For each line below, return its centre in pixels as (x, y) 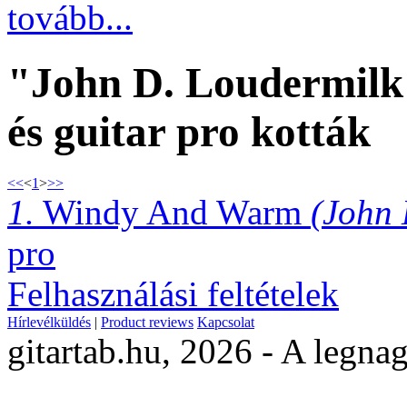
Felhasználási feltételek (173, 294)
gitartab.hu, (94, 352)
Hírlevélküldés (49, 323)
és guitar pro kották (189, 131)
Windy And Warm (173, 213)
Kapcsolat (226, 323)
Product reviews (147, 323)
